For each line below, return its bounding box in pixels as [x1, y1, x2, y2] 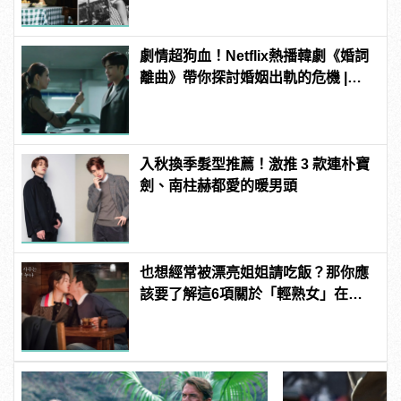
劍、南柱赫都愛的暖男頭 [140, 178, 298, 194]
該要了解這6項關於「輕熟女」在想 [140, 286, 363, 303]
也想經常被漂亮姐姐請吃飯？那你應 [140, 265, 370, 281]
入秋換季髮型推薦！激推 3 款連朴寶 [140, 157, 371, 173]
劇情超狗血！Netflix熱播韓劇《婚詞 [140, 48, 370, 64]
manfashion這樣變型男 [140, 91, 293, 107]
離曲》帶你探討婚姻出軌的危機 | [140, 70, 348, 86]
